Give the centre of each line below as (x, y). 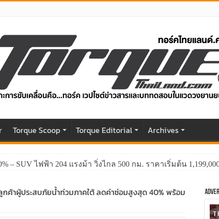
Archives (163, 130)
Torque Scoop (36, 130)
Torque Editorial (104, 130)
